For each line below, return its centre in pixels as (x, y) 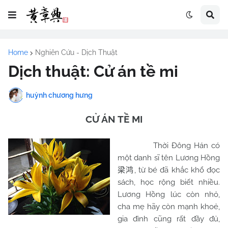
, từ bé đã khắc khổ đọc (177, 170)
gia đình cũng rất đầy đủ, (169, 219)
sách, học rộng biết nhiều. (169, 182)
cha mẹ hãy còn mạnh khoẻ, (169, 207)
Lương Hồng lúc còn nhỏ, (169, 194)
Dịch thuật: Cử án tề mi (93, 71)
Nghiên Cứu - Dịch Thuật (76, 52)
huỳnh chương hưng (59, 95)
